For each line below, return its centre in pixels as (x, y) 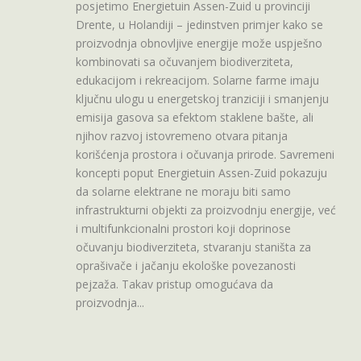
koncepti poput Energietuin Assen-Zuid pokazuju (201, 173)
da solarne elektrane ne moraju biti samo (183, 192)
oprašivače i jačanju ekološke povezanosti (186, 266)
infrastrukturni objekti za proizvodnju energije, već (206, 210)
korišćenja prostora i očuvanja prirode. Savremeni (205, 155)
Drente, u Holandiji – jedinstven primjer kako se (199, 25)
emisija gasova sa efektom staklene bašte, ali (195, 118)
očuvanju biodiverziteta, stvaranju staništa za (193, 247)
